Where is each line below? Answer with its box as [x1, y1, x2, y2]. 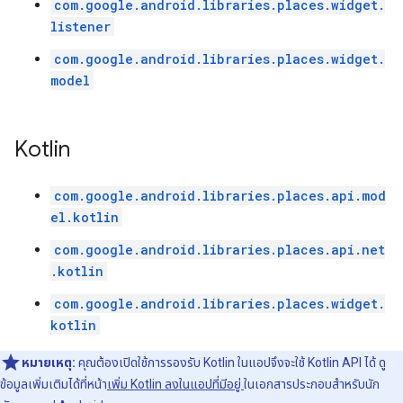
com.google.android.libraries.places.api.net [54, 241, 385, 258]
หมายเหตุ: [22, 355, 76, 370]
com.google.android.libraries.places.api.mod [54, 187, 386, 204]
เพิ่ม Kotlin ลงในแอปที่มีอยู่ [107, 377, 244, 391]
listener [50, 18, 111, 35]
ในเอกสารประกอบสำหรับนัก [244, 377, 380, 391]
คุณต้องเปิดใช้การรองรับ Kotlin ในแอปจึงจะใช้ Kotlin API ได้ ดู [76, 355, 386, 370]
